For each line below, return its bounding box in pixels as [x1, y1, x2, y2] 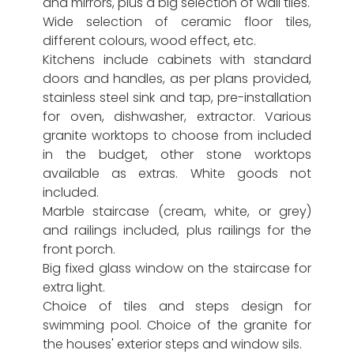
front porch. [43, 240, 115, 258]
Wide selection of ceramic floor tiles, [43, 13, 311, 31]
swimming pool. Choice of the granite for [43, 316, 311, 334]
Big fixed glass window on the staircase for [43, 259, 311, 277]
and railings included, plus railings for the [43, 221, 311, 239]
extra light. [43, 278, 105, 296]
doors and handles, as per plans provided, [43, 70, 311, 88]
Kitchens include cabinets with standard [43, 51, 311, 69]
